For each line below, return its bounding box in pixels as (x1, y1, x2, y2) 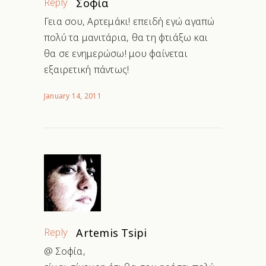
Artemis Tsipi (76, 226, 147, 240)
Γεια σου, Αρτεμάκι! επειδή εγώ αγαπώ (44, 15, 215, 28)
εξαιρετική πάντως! (44, 63, 129, 77)
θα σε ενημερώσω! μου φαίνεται (44, 47, 188, 61)
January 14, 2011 (44, 91, 102, 102)
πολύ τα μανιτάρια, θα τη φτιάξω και (44, 31, 208, 45)
